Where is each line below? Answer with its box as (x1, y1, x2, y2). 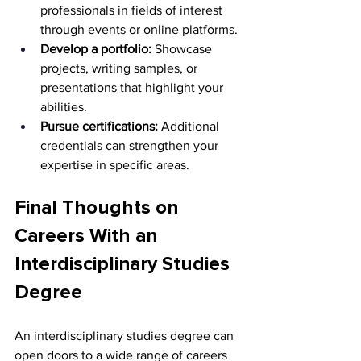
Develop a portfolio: (40, 42, 151, 56)
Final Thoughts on (15, 198, 183, 218)
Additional (158, 119, 222, 134)
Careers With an (15, 226, 162, 247)
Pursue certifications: (40, 119, 158, 134)
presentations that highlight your (40, 81, 226, 95)
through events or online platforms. (40, 23, 241, 37)
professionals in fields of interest (40, 3, 226, 18)
